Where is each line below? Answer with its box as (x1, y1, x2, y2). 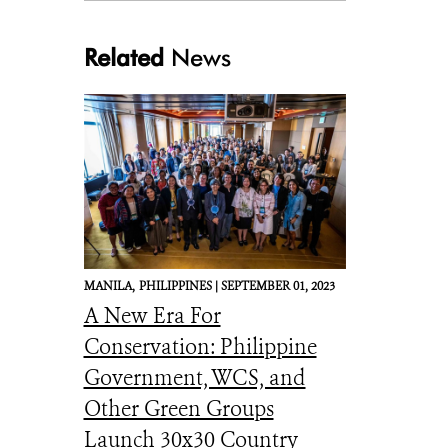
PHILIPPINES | (138, 278, 221, 294)
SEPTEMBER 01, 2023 (220, 278, 335, 294)
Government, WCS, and (83, 364, 306, 392)
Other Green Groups (83, 395, 274, 423)
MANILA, (83, 278, 135, 294)
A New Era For (83, 302, 221, 330)
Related (83, 43, 164, 72)
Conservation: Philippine (83, 333, 317, 361)
